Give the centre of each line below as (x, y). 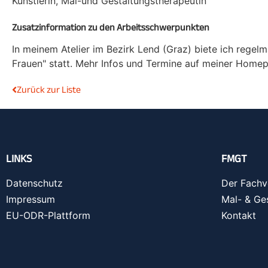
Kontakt (239, 215)
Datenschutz (34, 183)
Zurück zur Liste (49, 89)
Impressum (31, 199)
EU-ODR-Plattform (48, 215)
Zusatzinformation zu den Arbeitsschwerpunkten (111, 27)
